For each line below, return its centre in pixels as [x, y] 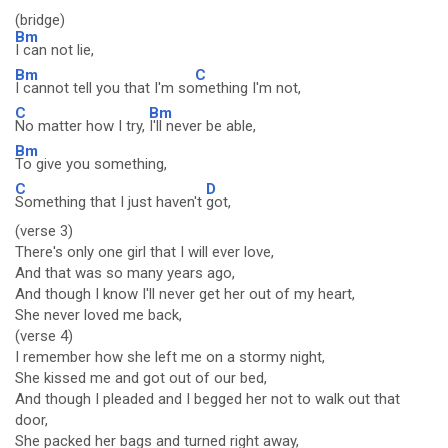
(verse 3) [44, 231]
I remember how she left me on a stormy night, [170, 357]
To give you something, [91, 164]
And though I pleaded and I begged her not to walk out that [207, 399]
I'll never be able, [202, 126]
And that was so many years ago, [125, 273]
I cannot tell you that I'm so [105, 88]
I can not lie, [54, 50]
